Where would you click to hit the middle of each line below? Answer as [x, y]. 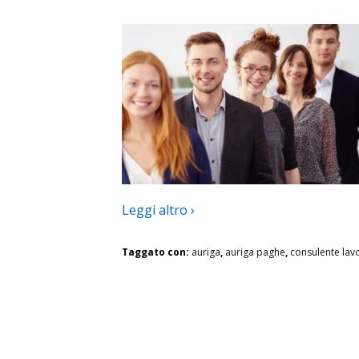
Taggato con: [157, 252]
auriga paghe [255, 252]
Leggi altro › [158, 210]
